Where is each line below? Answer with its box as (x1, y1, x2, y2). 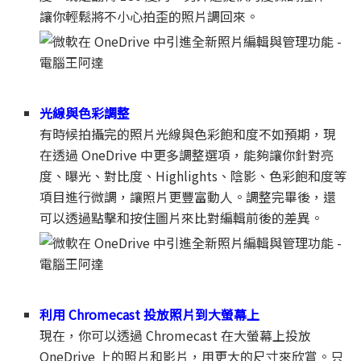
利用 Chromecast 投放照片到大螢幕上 (39, 304, 260, 324)
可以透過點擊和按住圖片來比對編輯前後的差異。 (39, 207, 324, 227)
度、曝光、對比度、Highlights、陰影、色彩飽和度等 (39, 165, 347, 185)
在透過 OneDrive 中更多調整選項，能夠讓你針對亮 (39, 144, 334, 164)
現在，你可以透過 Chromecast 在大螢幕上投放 (39, 325, 312, 345)
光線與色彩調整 (39, 102, 131, 122)
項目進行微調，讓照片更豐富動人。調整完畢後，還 (39, 186, 337, 206)
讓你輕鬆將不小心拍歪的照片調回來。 (39, 6, 259, 26)
